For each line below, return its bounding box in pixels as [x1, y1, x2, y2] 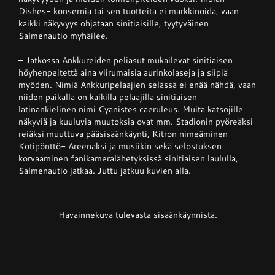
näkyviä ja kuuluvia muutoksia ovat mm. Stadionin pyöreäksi [18, 115, 253, 128]
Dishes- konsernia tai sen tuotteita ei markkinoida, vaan [18, 5, 239, 17]
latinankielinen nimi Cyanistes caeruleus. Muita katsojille [18, 103, 243, 115]
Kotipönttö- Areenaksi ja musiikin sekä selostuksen [18, 140, 222, 152]
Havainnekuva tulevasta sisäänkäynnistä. [58, 209, 217, 221]
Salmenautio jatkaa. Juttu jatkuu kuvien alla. [18, 165, 191, 177]
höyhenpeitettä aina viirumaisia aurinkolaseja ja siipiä [18, 66, 228, 79]
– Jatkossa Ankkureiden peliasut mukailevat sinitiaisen [18, 54, 233, 66]
